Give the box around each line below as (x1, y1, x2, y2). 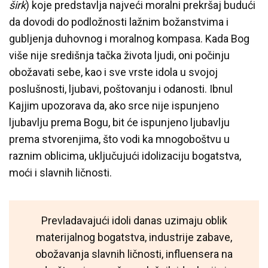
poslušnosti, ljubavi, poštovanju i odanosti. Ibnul (9, 82, 233, 95)
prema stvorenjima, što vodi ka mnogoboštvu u (9, 132, 230, 145)
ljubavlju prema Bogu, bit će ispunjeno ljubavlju (9, 115, 230, 129)
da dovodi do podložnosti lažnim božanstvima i (9, 15, 229, 28)
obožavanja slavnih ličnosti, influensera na (35, 247, 233, 260)
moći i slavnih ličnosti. (9, 166, 112, 179)
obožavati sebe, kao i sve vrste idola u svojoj (9, 65, 218, 78)
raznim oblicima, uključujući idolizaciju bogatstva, (9, 149, 241, 162)
